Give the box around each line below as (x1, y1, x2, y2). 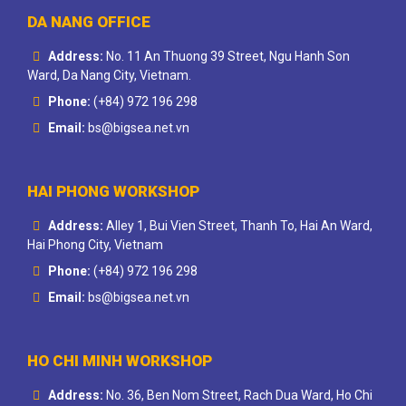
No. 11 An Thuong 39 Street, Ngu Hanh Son (106, 48, 350, 63)
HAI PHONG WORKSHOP (27, 181, 199, 200)
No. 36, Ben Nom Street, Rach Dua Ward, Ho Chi (106, 387, 372, 402)
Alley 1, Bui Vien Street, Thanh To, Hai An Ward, (106, 217, 372, 233)
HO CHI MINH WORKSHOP (27, 351, 212, 370)
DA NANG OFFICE (27, 12, 150, 31)
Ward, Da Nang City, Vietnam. (27, 67, 191, 82)
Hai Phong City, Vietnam (27, 237, 163, 252)
